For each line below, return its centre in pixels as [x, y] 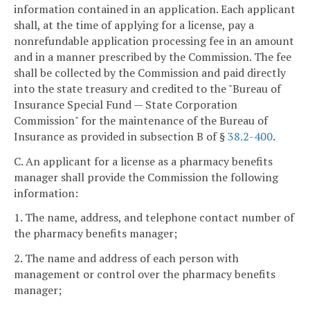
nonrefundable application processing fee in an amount [154, 40]
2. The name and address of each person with [126, 258]
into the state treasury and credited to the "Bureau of [147, 88]
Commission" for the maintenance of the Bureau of [141, 120]
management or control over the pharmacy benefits [145, 274]
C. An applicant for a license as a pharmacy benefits [143, 161]
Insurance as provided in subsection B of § [121, 136]
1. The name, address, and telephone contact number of [154, 218]
